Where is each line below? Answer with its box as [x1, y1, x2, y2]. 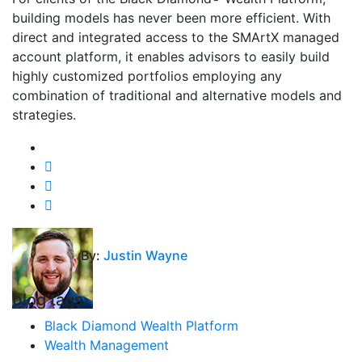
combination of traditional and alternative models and [12, 87, 342, 103]
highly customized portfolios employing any [12, 68, 282, 84]
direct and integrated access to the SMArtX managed [12, 29, 339, 45]
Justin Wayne [103, 247, 187, 263]
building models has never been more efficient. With [12, 10, 330, 26]
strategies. [12, 107, 80, 123]
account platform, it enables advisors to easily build [12, 48, 330, 65]
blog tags [12, 290, 83, 309]
